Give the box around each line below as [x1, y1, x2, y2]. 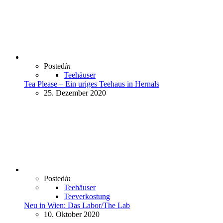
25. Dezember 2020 [44, 89, 106, 98]
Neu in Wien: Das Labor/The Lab [24, 201, 130, 210]
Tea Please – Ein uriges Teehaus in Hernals [24, 80, 159, 89]
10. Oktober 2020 [44, 210, 100, 219]
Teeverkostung [64, 192, 110, 201]
